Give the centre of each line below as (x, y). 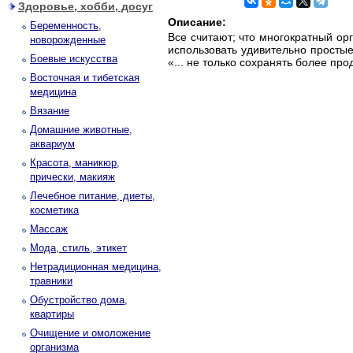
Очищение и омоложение (90, 333)
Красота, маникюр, (75, 163)
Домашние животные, (81, 130)
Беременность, (66, 26)
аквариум (52, 144)
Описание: (197, 22)
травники (51, 281)
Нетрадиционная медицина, (96, 267)
